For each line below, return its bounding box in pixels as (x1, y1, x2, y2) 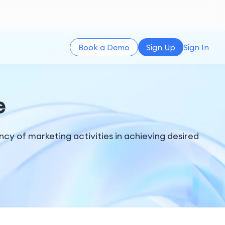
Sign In (183, 42, 209, 52)
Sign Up (146, 42, 175, 52)
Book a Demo (78, 42, 130, 52)
